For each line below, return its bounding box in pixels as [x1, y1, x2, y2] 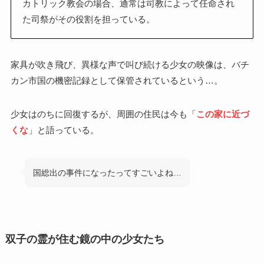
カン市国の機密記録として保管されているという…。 [10, 75, 223, 85]
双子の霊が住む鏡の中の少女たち [5, 233, 164, 246]
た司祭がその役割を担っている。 [22, 14, 155, 25]
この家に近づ [196, 108, 249, 119]
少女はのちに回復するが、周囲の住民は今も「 [10, 108, 196, 119]
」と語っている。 [28, 124, 99, 135]
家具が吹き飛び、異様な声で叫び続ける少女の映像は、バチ [10, 59, 249, 70]
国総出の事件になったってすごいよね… [33, 168, 182, 178]
